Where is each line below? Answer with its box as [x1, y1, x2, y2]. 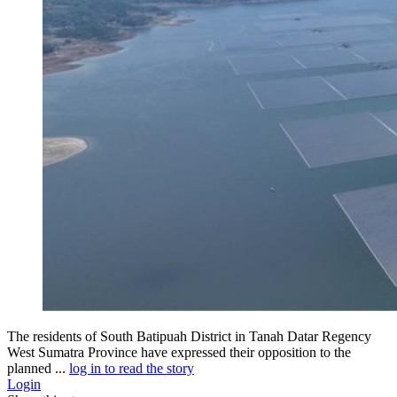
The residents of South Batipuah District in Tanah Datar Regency [7, 328, 371, 344]
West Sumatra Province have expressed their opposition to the [7, 344, 351, 360]
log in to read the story [69, 360, 194, 376]
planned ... [7, 360, 69, 376]
